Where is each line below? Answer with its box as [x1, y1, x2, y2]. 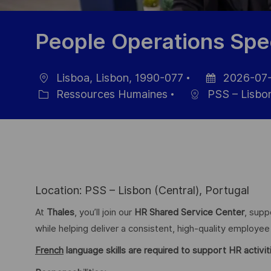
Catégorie [25, 100, 76, 113]
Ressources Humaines [53, 88, 168, 101]
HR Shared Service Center [134, 206, 244, 218]
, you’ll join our [74, 206, 134, 218]
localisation [25, 83, 82, 97]
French [35, 245, 64, 256]
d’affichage [192, 100, 248, 113]
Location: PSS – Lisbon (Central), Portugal [35, 184, 249, 197]
